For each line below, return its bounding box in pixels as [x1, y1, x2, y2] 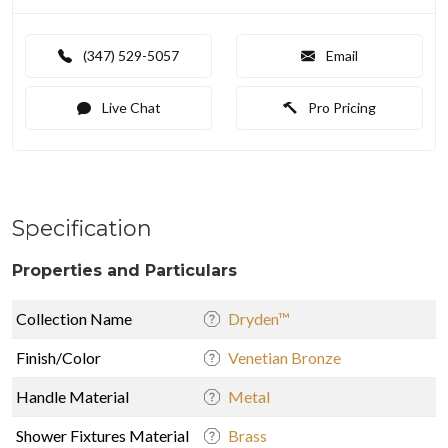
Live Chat [98, 98, 161, 116]
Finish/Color [16, 347, 101, 367]
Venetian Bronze [228, 347, 341, 367]
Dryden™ [228, 308, 290, 328]
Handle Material [16, 386, 129, 406]
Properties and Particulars [12, 260, 237, 280]
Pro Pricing [305, 98, 376, 116]
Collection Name [16, 308, 132, 328]
